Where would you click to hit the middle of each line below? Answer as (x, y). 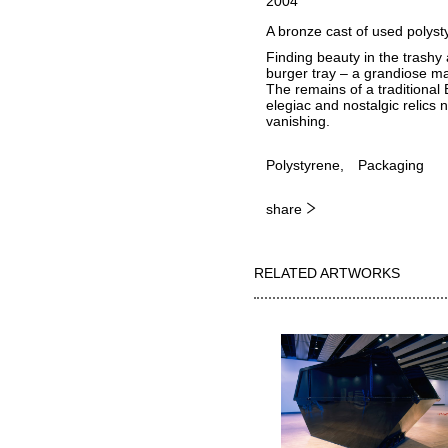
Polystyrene (302, 165)
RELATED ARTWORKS (327, 272)
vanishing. (297, 121)
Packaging (390, 165)
